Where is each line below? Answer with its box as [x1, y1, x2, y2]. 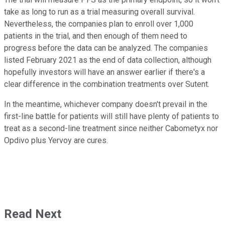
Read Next [4, 207, 61, 221]
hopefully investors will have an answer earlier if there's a [4, 67, 205, 77]
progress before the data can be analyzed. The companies [4, 43, 208, 53]
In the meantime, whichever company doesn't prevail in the [4, 99, 207, 109]
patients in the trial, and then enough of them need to [4, 31, 187, 41]
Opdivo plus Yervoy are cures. [4, 136, 108, 146]
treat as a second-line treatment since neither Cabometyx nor [4, 124, 218, 134]
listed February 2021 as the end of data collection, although [4, 55, 211, 65]
